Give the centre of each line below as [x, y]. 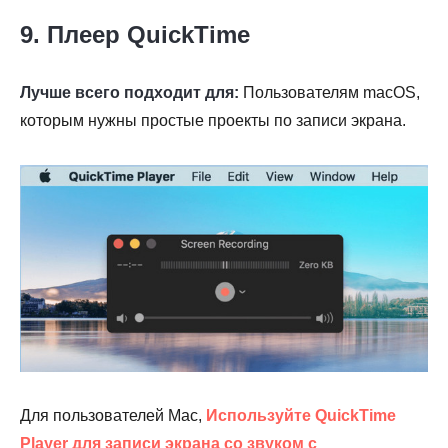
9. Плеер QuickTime [135, 34]
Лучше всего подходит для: [129, 92]
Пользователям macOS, [329, 92]
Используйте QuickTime [301, 416]
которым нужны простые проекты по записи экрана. [213, 120]
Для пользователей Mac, [113, 416]
